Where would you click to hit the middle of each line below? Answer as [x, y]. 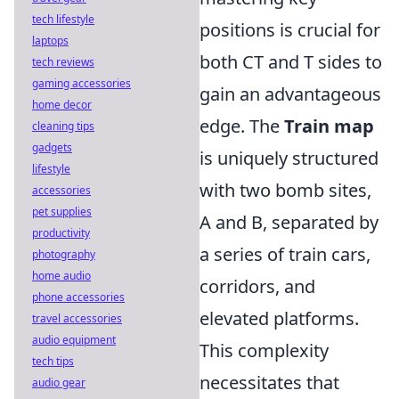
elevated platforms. [279, 318]
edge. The [242, 126]
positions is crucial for [290, 30]
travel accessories [77, 318]
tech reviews [63, 62]
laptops [50, 41]
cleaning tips [63, 126]
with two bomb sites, [285, 190]
